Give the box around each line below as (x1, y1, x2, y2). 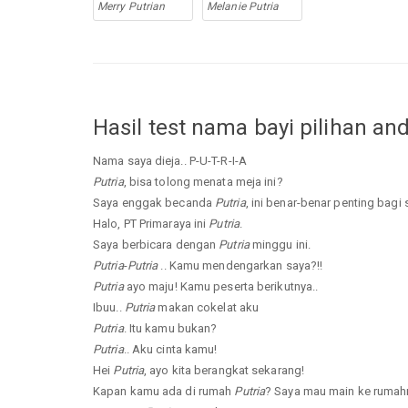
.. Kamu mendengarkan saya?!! (158, 258, 323, 272)
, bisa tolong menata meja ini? (123, 174, 283, 189)
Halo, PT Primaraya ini (93, 216, 209, 230)
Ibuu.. (93, 300, 125, 314)
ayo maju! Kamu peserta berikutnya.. (123, 279, 319, 293)
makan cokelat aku (155, 300, 260, 314)
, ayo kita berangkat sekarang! (144, 362, 305, 377)
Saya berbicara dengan (93, 237, 219, 251)
